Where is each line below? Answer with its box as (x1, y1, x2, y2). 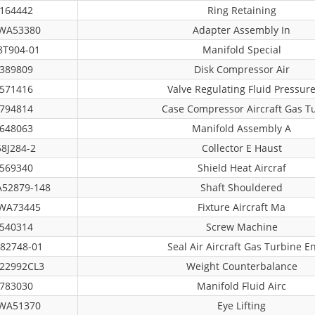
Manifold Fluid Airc (197, 279, 286, 292)
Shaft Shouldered (200, 181, 283, 194)
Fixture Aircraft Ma (198, 200, 285, 214)
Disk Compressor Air (193, 63, 290, 76)
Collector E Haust (201, 141, 282, 155)
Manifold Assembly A (192, 122, 291, 135)
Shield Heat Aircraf (197, 161, 286, 174)
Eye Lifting (217, 299, 266, 312)
